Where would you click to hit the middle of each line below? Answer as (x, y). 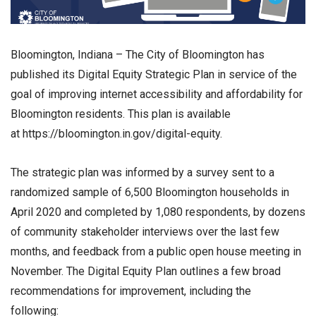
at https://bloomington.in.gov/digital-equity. (116, 134)
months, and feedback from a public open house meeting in (156, 252)
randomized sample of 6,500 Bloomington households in (150, 193)
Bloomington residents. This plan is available (121, 114)
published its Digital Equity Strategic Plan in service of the (154, 74)
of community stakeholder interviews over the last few (145, 232)
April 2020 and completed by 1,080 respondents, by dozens (158, 212)
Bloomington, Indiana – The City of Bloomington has (138, 55)
